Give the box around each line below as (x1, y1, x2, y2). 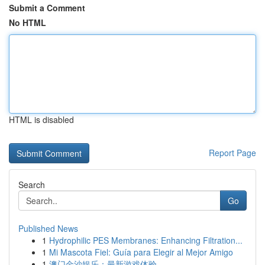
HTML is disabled (9, 114, 74, 125)
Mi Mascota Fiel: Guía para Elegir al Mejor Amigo (49, 246, 233, 258)
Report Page (209, 147, 256, 159)
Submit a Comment (9, 2, 85, 14)
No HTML (9, 17, 46, 28)
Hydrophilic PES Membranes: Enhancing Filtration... (49, 234, 243, 246)
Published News (18, 222, 78, 234)
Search (18, 179, 45, 190)
